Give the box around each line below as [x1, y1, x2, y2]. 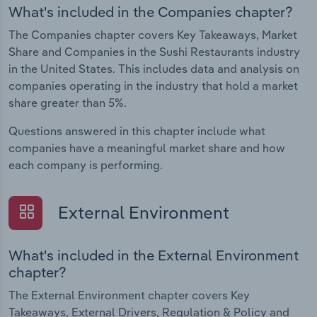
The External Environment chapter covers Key [8, 287, 250, 302]
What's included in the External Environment [8, 246, 299, 264]
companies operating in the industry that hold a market [8, 79, 298, 93]
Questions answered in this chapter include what [8, 124, 265, 139]
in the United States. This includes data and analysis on [8, 62, 299, 76]
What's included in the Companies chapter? [8, 3, 293, 21]
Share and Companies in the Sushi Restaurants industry [8, 45, 300, 59]
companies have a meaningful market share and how [8, 141, 285, 156]
